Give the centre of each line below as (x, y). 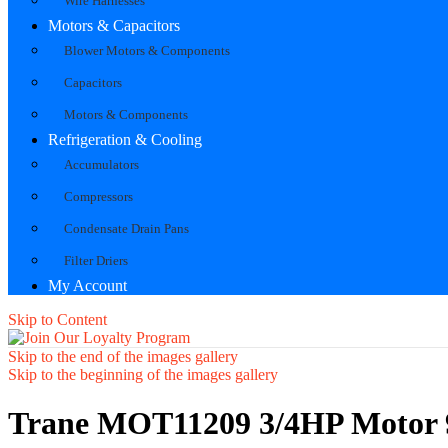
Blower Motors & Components (147, 50)
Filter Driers (96, 260)
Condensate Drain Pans (126, 228)
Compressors (98, 196)
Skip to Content (57, 319)
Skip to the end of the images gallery (123, 356)
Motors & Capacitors (114, 25)
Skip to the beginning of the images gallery (143, 374)
